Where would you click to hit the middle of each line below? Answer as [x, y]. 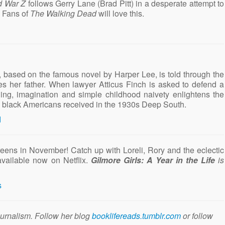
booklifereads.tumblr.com [136, 215]
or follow [197, 215]
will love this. [120, 13]
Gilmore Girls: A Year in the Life [153, 160]
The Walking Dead [63, 13]
